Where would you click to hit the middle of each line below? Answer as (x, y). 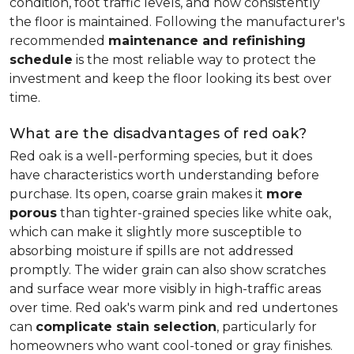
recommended (59, 41)
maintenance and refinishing (207, 41)
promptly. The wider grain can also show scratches (168, 270)
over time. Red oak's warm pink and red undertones (173, 308)
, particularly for (267, 327)
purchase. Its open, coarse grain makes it (138, 194)
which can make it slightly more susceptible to (156, 232)
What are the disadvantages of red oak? (158, 134)
